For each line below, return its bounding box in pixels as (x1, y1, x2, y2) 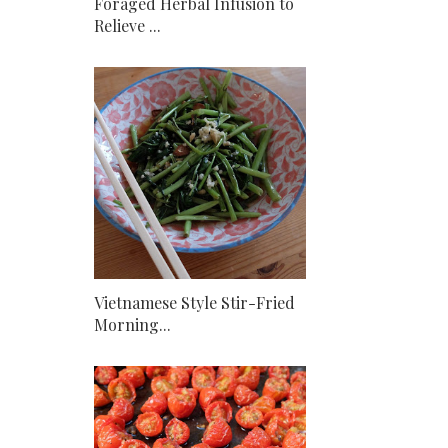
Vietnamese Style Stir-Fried (94, 291, 295, 313)
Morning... (94, 313, 171, 335)
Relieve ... (94, 14, 161, 36)
